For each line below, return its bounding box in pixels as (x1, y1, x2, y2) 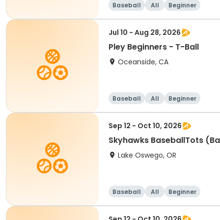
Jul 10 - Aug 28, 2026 (109, 27, 181, 37)
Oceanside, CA (118, 57, 168, 67)
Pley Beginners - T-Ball (109, 41, 199, 53)
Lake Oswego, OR (118, 150, 176, 160)
